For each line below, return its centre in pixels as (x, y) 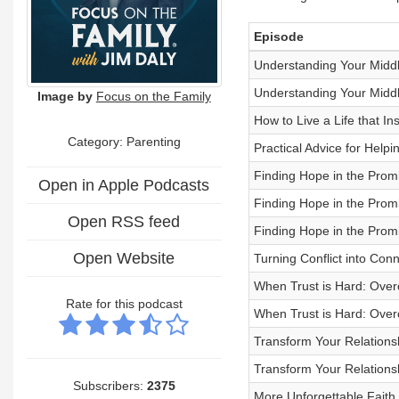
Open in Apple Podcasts (124, 185)
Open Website (124, 258)
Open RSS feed (124, 221)
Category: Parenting (124, 141)
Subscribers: (110, 385)
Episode (278, 37)
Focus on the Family (153, 96)
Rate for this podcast (124, 303)
